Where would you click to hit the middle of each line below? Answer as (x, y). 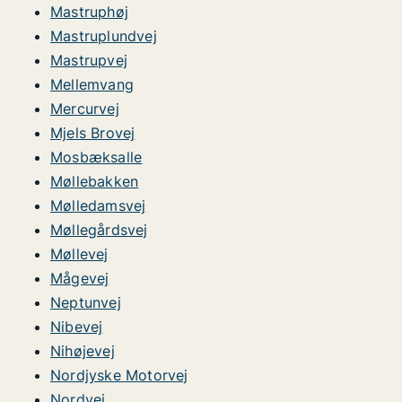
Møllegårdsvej (99, 230)
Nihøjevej (83, 351)
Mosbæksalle (96, 157)
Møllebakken (95, 181)
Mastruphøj (89, 12)
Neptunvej (86, 302)
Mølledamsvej (98, 205)
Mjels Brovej (93, 133)
